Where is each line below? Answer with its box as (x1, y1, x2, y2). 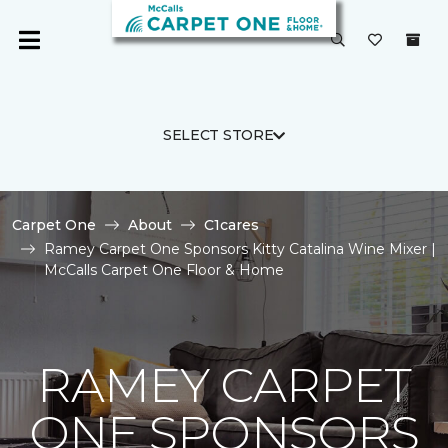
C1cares (204, 216, 259, 234)
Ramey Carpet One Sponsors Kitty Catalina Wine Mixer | (44, 240, 436, 258)
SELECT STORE (162, 126, 274, 144)
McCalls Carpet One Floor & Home (44, 261, 284, 279)
